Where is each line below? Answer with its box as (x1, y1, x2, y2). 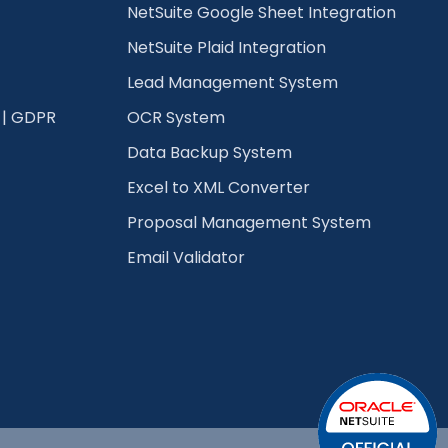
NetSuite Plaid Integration (127, 36, 326, 59)
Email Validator (127, 246, 245, 269)
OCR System (127, 106, 225, 129)
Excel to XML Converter (127, 176, 310, 199)
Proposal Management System (127, 211, 371, 234)
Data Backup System (127, 141, 292, 164)
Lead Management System (127, 71, 338, 94)
